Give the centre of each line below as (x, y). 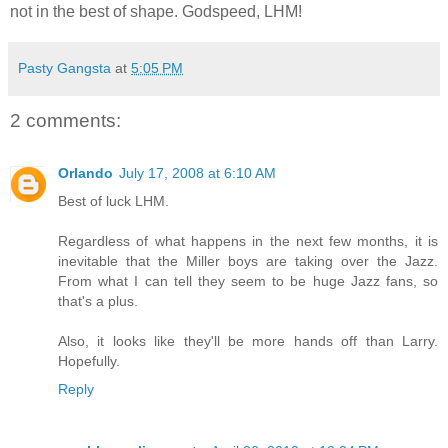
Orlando (85, 172)
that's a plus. (98, 300)
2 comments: (65, 121)
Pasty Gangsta (64, 68)
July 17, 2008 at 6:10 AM (197, 172)
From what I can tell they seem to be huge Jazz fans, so (248, 280)
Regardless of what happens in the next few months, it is (248, 240)
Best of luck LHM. (113, 200)
